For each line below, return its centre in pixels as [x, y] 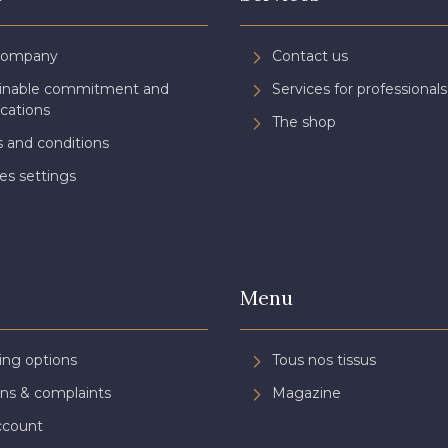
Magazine [306, 393]
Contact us [310, 56]
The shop [304, 122]
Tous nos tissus [324, 360]
